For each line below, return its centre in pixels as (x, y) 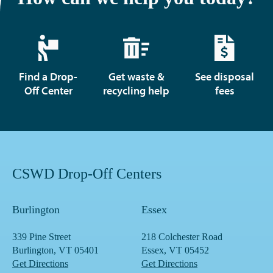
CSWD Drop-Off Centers (87, 174)
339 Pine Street (41, 237)
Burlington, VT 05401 (55, 250)
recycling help (136, 90)
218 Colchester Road (182, 237)
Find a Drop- (48, 76)
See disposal (225, 76)
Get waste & (136, 76)
